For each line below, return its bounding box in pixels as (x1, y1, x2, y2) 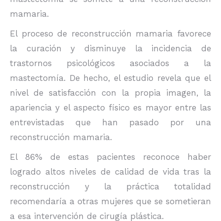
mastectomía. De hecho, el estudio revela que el (10, 73, 211, 83)
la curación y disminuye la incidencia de (10, 43, 211, 53)
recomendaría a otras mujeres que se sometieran (10, 196, 211, 206)
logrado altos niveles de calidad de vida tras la (10, 167, 211, 177)
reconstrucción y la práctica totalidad (10, 182, 211, 191)
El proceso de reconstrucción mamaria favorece (10, 29, 211, 38)
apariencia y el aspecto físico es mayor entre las (10, 103, 211, 112)
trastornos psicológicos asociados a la (10, 58, 211, 68)
